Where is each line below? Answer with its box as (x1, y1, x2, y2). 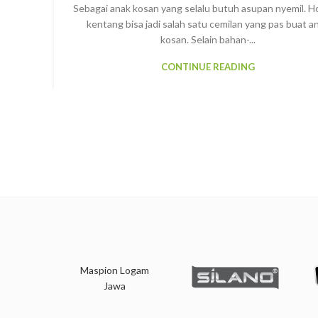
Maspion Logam (79, 264, 149, 277)
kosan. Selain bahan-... (160, 33, 256, 45)
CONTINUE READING (160, 60, 255, 72)
